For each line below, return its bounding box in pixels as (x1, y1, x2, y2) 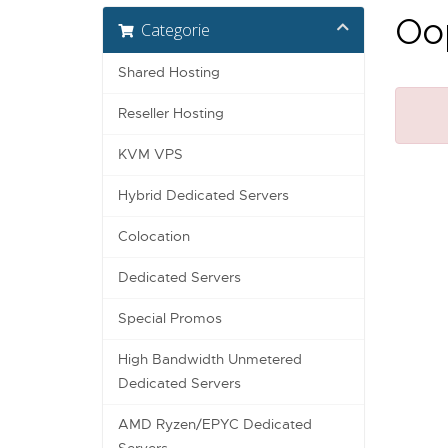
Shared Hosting (118, 64, 220, 82)
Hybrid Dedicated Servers (118, 187, 289, 205)
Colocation (118, 228, 190, 246)
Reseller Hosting (118, 105, 224, 123)
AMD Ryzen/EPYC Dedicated (118, 416, 312, 434)
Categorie (133, 19, 210, 42)
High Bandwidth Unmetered (118, 351, 302, 369)
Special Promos (118, 310, 222, 328)
